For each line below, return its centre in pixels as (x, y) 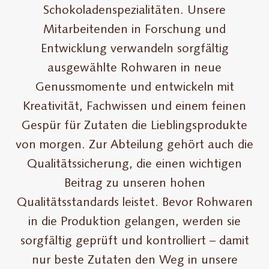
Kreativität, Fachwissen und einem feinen (134, 107)
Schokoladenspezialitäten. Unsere (134, 11)
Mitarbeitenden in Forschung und (134, 30)
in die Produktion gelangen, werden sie (134, 222)
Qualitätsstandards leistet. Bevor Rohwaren (134, 203)
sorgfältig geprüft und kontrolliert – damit (134, 241)
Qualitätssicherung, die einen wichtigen (134, 164)
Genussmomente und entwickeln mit (134, 87)
